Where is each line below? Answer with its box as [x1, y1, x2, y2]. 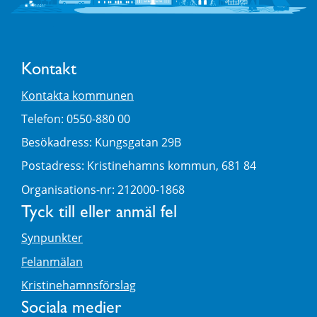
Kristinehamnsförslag [21, 277, 136, 293]
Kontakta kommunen [21, 87, 134, 103]
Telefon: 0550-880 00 [21, 111, 130, 127]
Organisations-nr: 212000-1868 [21, 181, 185, 197]
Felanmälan [21, 253, 83, 270]
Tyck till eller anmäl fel [21, 205, 177, 223]
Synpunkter [21, 230, 83, 246]
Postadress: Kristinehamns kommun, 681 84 [21, 158, 256, 174]
